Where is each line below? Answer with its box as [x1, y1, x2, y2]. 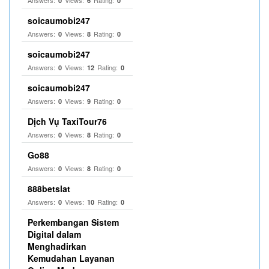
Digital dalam [28, 228, 81, 240]
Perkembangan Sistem [28, 216, 119, 228]
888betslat [28, 183, 70, 195]
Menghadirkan [28, 240, 86, 252]
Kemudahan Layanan [28, 252, 115, 264]
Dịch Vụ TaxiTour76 [28, 115, 107, 127]
